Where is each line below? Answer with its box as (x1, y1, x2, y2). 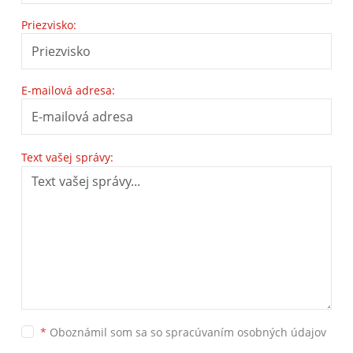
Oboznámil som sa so (46, 325, 165, 340)
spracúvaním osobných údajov (165, 325, 326, 340)
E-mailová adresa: (21, 83, 115, 98)
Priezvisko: (21, 17, 76, 32)
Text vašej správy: (21, 150, 113, 165)
